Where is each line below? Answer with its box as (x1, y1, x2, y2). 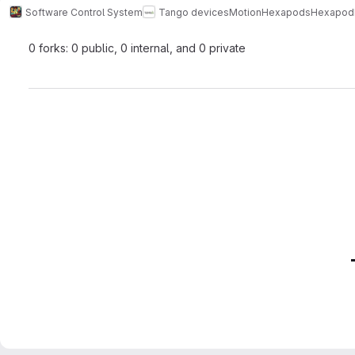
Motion (229, 6, 261, 18)
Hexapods (261, 6, 311, 18)
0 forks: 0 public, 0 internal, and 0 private (29, 41, 246, 55)
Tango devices (158, 6, 229, 18)
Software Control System (25, 6, 143, 18)
